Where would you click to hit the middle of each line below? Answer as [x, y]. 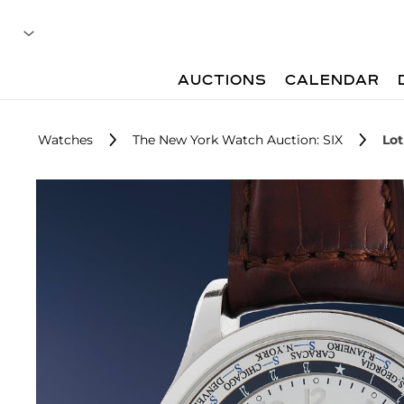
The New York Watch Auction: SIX [238, 140]
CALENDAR [333, 81]
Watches [65, 140]
